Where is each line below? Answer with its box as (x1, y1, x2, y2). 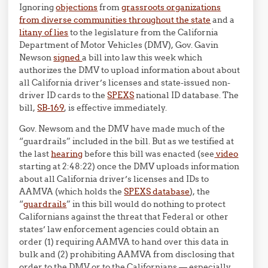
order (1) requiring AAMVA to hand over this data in (19, 236, 229, 247)
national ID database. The (134, 90, 239, 100)
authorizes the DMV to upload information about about (19, 65, 240, 75)
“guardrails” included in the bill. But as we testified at (19, 136, 234, 147)
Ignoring (19, 2, 56, 13)
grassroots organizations (121, 2, 221, 13)
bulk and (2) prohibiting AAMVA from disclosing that (19, 249, 235, 260)
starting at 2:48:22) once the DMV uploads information (19, 161, 240, 172)
